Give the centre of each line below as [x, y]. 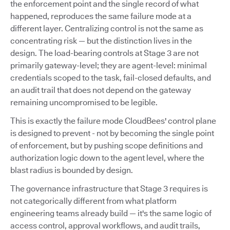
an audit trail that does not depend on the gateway [101, 90]
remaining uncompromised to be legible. [84, 103]
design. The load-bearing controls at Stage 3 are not [104, 53]
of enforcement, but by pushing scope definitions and [107, 146]
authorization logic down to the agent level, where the [107, 158]
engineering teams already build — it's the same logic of [111, 214]
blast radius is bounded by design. [72, 170]
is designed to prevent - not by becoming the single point [112, 133]
